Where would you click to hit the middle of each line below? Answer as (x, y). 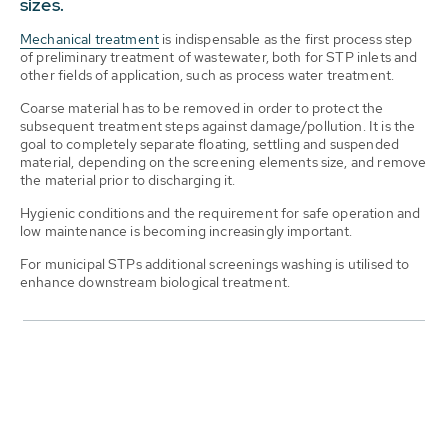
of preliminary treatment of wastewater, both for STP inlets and (219, 57)
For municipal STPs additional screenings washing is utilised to (215, 264)
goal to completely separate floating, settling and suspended (209, 144)
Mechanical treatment (90, 39)
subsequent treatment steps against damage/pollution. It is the (218, 126)
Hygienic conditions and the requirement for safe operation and (220, 213)
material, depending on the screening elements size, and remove (223, 162)
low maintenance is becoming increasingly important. (186, 231)
